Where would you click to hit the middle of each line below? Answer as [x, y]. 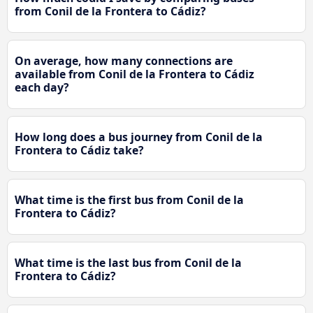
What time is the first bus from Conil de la [129, 200]
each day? [42, 88]
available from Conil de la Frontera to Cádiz [134, 74]
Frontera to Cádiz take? [79, 151]
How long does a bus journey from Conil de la [139, 137]
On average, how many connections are [124, 61]
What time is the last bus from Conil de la [128, 263]
